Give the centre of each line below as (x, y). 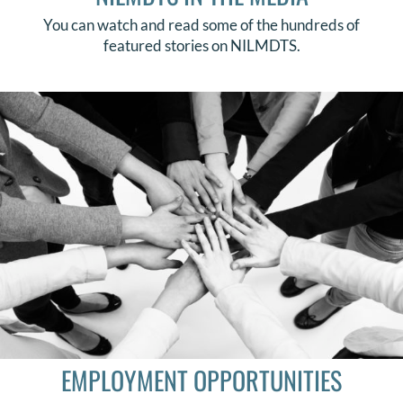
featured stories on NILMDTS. (201, 45)
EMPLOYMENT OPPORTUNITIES (201, 380)
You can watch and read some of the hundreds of (201, 24)
